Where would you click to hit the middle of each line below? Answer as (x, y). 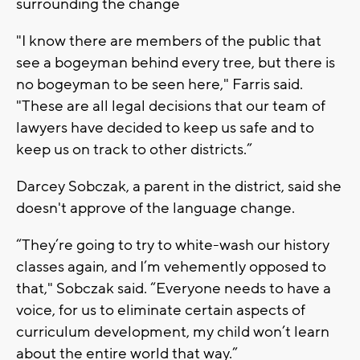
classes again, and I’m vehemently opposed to (171, 267)
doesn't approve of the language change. (155, 209)
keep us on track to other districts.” (134, 150)
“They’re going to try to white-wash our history (173, 245)
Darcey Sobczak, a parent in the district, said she (179, 187)
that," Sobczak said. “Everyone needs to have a (174, 289)
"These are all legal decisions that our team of (171, 106)
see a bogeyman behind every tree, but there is (176, 63)
